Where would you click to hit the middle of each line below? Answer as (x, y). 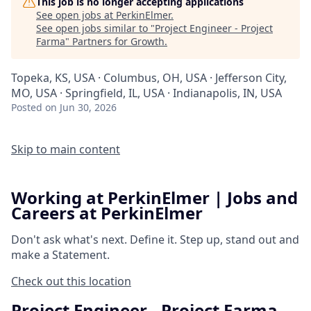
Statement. (81, 255)
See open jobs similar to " (95, 28)
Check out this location (71, 281)
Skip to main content (66, 149)
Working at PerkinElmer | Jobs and (154, 197)
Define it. (153, 239)
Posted (27, 107)
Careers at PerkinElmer (107, 213)
